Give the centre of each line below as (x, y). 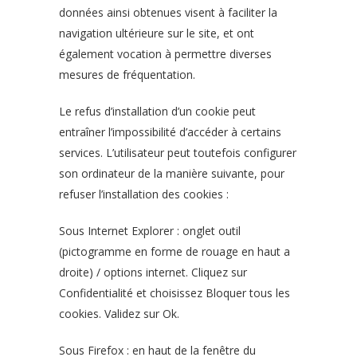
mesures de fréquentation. (127, 75)
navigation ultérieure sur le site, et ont (157, 33)
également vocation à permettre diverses (165, 54)
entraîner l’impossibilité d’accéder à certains (170, 132)
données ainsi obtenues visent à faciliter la (168, 12)
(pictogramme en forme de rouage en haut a (175, 251)
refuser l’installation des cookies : (144, 194)
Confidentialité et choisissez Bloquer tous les (175, 293)
